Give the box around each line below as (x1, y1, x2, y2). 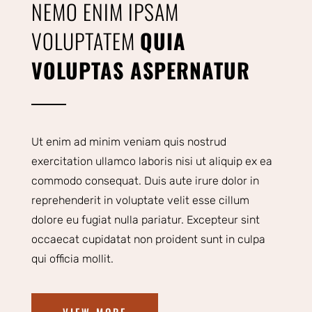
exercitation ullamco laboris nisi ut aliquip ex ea (31, 155, 272, 169)
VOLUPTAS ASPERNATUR (31, 54, 250, 86)
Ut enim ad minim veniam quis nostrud (31, 135, 226, 149)
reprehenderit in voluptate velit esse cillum (31, 194, 249, 208)
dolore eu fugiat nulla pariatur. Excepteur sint (31, 213, 260, 227)
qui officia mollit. (31, 252, 114, 266)
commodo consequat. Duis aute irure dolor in (31, 174, 259, 188)
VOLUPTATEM (31, 25, 140, 57)
